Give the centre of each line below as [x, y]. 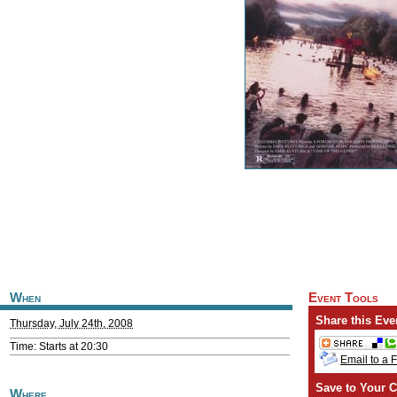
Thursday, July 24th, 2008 [71, 323]
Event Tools [343, 298]
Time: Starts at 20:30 [59, 346]
